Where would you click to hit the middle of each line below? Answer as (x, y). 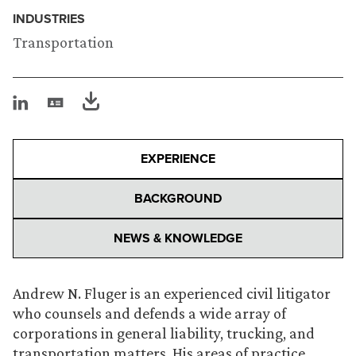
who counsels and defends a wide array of (149, 313)
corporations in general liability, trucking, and (164, 333)
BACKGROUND (178, 198)
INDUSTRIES (49, 18)
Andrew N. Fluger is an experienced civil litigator (172, 293)
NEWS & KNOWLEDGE (178, 238)
